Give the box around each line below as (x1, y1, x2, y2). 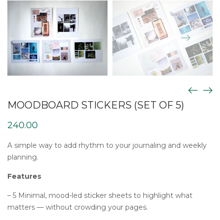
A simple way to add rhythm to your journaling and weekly (7, 141, 207, 150)
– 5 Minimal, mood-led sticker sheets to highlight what (7, 191, 192, 200)
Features (7, 172, 41, 181)
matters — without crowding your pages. (7, 203, 148, 212)
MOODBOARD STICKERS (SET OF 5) (7, 99, 184, 111)
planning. (7, 153, 38, 162)
